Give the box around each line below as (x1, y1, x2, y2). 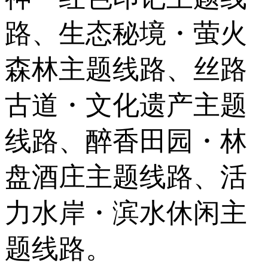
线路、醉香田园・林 (5, 126, 247, 156)
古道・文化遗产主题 (5, 90, 247, 120)
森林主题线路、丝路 (5, 54, 247, 84)
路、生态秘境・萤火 (5, 18, 247, 48)
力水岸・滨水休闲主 (5, 197, 247, 228)
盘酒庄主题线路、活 (5, 162, 247, 192)
